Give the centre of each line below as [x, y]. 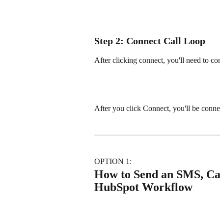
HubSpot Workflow [143, 187]
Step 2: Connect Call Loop [150, 41]
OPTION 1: [114, 162]
